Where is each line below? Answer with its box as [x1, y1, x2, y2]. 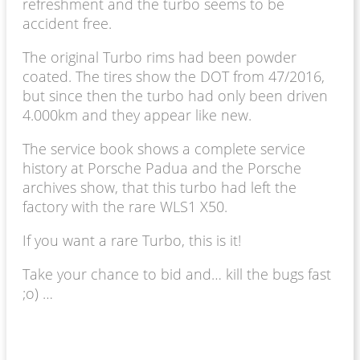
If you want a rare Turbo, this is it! [22, 230, 241, 250]
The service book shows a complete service [22, 138, 305, 158]
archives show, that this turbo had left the [22, 177, 297, 197]
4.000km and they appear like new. [22, 104, 252, 125]
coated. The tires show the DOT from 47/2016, [22, 66, 325, 86]
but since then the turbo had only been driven [22, 85, 328, 105]
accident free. [22, 13, 112, 33]
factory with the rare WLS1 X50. [22, 196, 227, 216]
